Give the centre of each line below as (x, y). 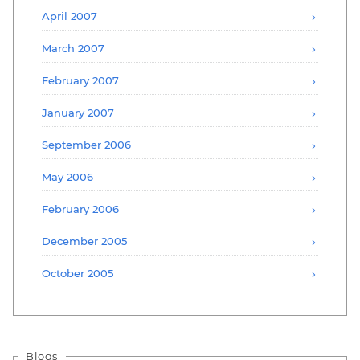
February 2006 (80, 209)
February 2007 (80, 80)
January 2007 (78, 112)
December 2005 (84, 241)
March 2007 (73, 48)
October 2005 (78, 273)
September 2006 (86, 144)
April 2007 (70, 16)
